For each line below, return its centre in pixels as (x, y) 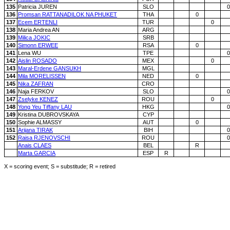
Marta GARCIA (37, 153)
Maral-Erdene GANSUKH (50, 68)
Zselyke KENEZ (38, 99)
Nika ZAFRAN (36, 84)
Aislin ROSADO (37, 61)
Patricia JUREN (37, 7)
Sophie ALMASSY (40, 122)
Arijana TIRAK (35, 130)
